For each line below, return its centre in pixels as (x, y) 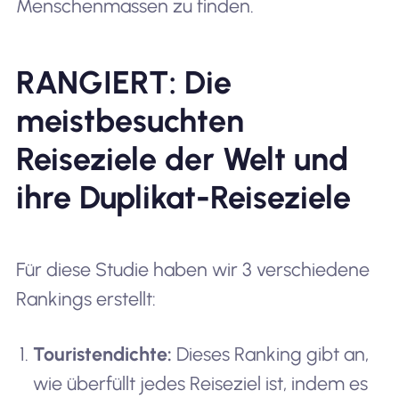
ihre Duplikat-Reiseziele (183, 198)
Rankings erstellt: (85, 299)
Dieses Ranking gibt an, (271, 354)
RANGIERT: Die (123, 83)
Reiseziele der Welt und (182, 159)
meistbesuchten (130, 121)
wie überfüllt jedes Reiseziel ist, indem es (201, 383)
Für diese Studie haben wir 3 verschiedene (192, 270)
